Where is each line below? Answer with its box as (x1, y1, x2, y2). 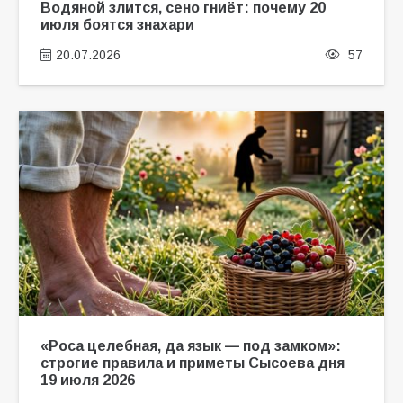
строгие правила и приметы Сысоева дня (40, 354, 345, 372)
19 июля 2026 (40, 372, 135, 389)
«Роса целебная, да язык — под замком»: (40, 337, 341, 354)
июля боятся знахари (40, 16, 194, 33)
